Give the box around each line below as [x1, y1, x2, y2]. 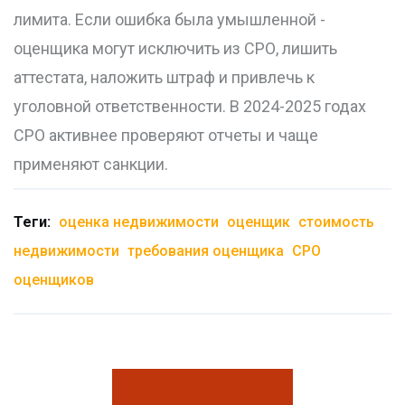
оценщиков [14, 271, 94, 289]
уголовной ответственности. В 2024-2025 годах [14, 97, 366, 117]
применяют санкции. [14, 155, 168, 174]
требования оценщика [127, 242, 284, 260]
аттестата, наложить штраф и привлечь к [14, 68, 315, 88]
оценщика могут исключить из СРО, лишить [14, 39, 337, 59]
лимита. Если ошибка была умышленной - [14, 10, 325, 30]
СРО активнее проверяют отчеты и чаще [14, 126, 318, 146]
